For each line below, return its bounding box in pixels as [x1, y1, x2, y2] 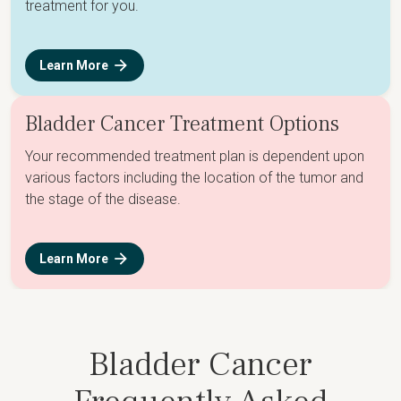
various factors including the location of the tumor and [25, 169, 363, 186]
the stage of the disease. [25, 191, 181, 208]
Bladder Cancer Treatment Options [25, 110, 339, 138]
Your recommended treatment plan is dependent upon [25, 148, 364, 165]
